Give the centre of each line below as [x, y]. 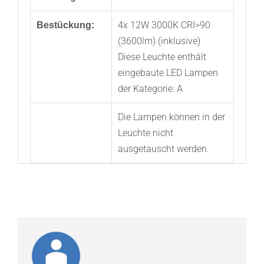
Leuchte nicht [145, 133]
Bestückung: [65, 25]
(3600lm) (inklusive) [159, 41]
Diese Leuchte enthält [162, 57]
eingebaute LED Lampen [168, 72]
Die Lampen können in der [171, 117]
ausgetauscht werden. [163, 148]
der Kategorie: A [150, 88]
